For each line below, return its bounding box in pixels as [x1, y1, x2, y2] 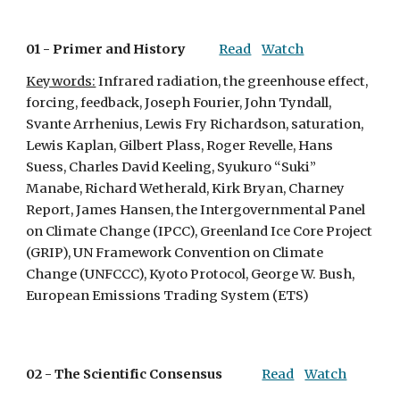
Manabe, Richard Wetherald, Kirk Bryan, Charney [26, 180, 346, 196]
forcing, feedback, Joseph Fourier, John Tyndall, [26, 95, 332, 111]
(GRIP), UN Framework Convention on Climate [26, 245, 324, 261]
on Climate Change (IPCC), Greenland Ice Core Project [26, 223, 373, 239]
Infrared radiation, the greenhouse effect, [96, 73, 369, 89]
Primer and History [53, 41, 187, 57]
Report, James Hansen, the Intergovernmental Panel [26, 202, 366, 218]
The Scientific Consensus [54, 366, 223, 382]
